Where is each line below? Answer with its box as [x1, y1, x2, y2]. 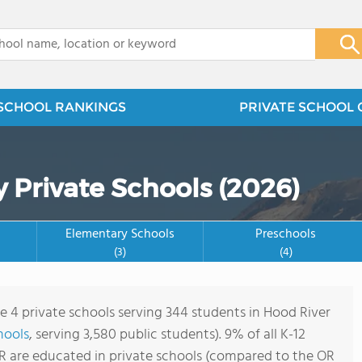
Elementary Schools [65, 224, 175, 245]
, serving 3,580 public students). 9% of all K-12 [29, 323, 305, 347]
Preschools [255, 224, 317, 245]
